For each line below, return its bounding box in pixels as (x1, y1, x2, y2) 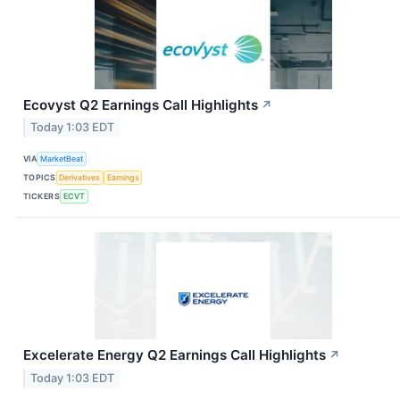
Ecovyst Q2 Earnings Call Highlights (23, 96, 258, 113)
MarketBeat (40, 153, 84, 163)
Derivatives (59, 171, 101, 182)
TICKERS (23, 190, 61, 201)
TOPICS (23, 171, 56, 182)
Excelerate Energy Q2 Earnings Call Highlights (23, 346, 326, 364)
